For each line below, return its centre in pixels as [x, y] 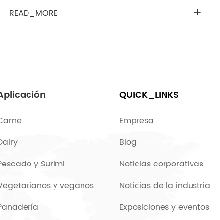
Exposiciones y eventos [164, 207]
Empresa [137, 121]
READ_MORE [33, 13]
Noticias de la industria [165, 186]
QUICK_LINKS [149, 95]
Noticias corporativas [161, 164]
